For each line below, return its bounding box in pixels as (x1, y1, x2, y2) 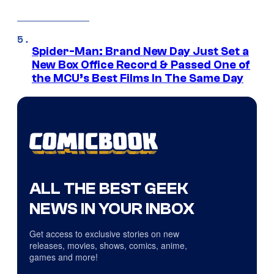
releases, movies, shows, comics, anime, (29, 239, 187, 252)
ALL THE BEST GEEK (29, 179, 188, 199)
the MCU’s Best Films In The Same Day (32, 72, 243, 86)
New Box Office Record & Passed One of (32, 58, 250, 72)
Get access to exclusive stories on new (29, 228, 179, 240)
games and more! (29, 251, 98, 264)
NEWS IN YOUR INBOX (29, 199, 194, 219)
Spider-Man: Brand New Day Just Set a (32, 45, 249, 59)
